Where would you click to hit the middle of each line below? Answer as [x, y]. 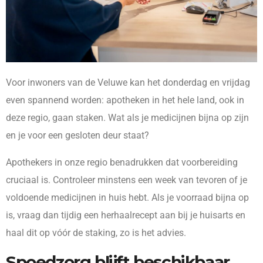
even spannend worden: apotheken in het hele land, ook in [125, 100]
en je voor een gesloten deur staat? [77, 136]
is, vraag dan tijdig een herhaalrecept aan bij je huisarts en [126, 215]
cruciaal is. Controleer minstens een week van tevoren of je [127, 180]
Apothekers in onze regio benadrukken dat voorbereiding [122, 163]
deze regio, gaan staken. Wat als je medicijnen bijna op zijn [127, 118]
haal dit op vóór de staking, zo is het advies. [96, 233]
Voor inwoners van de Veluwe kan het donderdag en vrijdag [128, 83]
